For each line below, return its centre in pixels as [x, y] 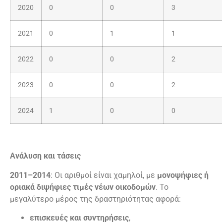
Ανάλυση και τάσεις [45, 156]
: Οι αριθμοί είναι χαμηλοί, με [104, 175]
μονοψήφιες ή [183, 175]
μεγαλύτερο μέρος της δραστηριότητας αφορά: [95, 199]
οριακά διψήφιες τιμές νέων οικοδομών [83, 187]
